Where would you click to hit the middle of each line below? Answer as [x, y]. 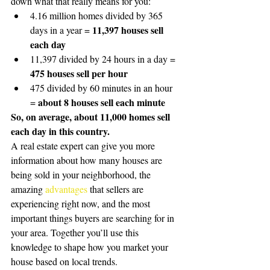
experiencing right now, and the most [82, 204]
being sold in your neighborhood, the [82, 175]
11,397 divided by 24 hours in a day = [104, 59]
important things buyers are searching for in [94, 218]
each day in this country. [60, 131]
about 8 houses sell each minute [102, 102]
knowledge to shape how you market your [91, 247]
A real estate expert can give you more [84, 146]
